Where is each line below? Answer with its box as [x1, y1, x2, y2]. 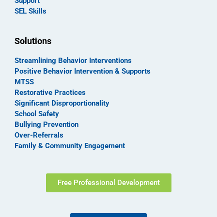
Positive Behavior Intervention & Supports [15, 67, 151, 76]
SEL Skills [15, 6, 46, 15]
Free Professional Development [57, 178, 160, 187]
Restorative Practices [15, 88, 86, 97]
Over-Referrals [15, 131, 63, 140]
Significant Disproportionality [15, 99, 109, 108]
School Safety [15, 109, 59, 119]
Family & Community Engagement [15, 141, 125, 151]
